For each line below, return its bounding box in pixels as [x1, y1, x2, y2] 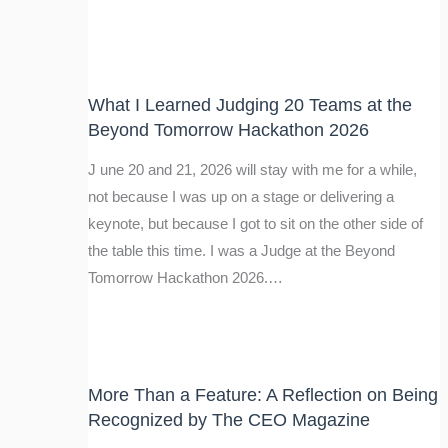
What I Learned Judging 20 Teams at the [87, 94, 412, 116]
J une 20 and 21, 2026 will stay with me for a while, [87, 161, 417, 178]
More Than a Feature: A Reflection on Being [87, 383, 438, 405]
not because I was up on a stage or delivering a [87, 188, 394, 205]
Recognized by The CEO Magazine [87, 408, 370, 430]
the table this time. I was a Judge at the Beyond [87, 242, 395, 259]
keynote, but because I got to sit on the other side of [87, 215, 423, 232]
